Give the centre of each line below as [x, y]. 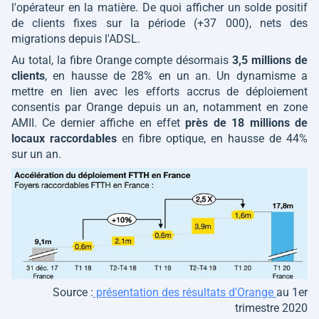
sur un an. [36, 154]
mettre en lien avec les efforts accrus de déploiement [159, 91]
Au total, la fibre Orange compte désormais [122, 60]
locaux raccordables [64, 138]
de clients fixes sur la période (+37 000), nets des [159, 23]
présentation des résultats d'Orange [185, 292]
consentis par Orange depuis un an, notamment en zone [159, 107]
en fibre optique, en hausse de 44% [212, 138]
